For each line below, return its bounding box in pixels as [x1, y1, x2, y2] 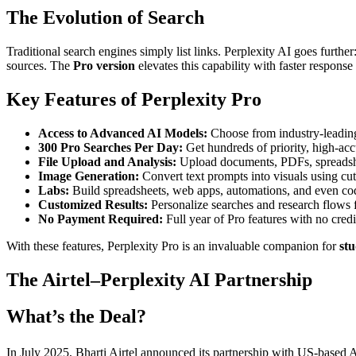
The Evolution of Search [6, 6, 204, 28]
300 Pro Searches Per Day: [38, 140, 183, 154]
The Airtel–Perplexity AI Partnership [6, 269, 312, 290]
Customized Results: [38, 197, 148, 211]
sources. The [6, 58, 73, 72]
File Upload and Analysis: [38, 154, 176, 168]
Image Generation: [38, 168, 139, 183]
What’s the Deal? [6, 306, 146, 327]
